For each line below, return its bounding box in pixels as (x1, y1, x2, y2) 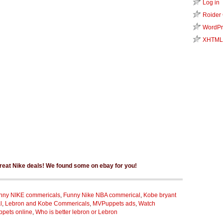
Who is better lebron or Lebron (35, 209, 117, 216)
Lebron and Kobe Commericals (5, 200, 90, 207)
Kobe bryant (143, 192, 176, 199)
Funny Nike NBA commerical (63, 192, 140, 199)
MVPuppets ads (93, 200, 135, 207)
